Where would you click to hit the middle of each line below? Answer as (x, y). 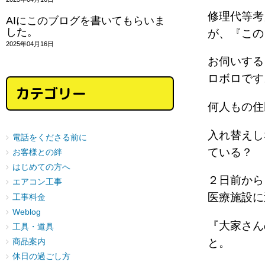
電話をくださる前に (50, 137)
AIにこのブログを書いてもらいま (85, 20)
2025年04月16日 (30, 43)
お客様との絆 (37, 153)
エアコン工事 (37, 182)
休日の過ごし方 (41, 257)
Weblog (27, 212)
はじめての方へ (41, 167)
